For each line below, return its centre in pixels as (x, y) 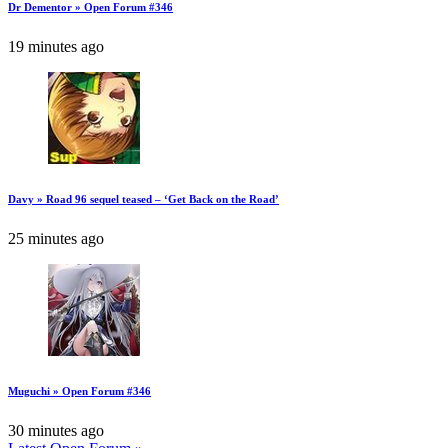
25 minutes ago (56, 239)
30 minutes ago (56, 430)
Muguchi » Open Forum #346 (79, 391)
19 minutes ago (56, 47)
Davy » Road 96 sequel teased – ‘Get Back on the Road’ (143, 199)
